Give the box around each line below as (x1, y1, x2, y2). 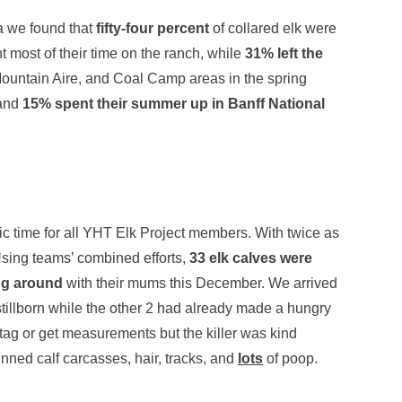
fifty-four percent (92, 20, 209, 36)
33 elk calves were (189, 249, 312, 266)
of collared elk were (209, 20, 336, 36)
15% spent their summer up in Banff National (22, 95, 325, 111)
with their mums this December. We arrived (63, 275, 337, 291)
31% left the (245, 45, 323, 61)
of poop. (263, 350, 318, 366)
